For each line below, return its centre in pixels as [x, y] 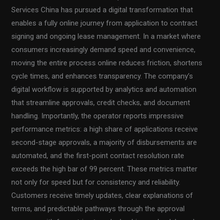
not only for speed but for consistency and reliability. [96, 182]
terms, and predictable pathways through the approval [98, 208]
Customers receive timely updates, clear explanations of [102, 195]
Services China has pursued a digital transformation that [102, 10]
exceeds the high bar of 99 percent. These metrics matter [105, 169]
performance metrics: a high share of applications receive [105, 129]
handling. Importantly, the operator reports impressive [98, 116]
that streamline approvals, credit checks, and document [101, 102]
